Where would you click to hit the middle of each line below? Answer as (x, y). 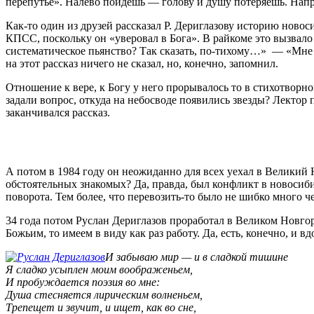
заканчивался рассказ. (58, 112)
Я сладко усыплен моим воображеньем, (99, 270)
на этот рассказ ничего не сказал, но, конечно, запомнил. (142, 63)
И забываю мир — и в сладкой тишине (197, 257)
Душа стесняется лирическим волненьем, (104, 295)
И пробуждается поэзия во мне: (83, 282)
